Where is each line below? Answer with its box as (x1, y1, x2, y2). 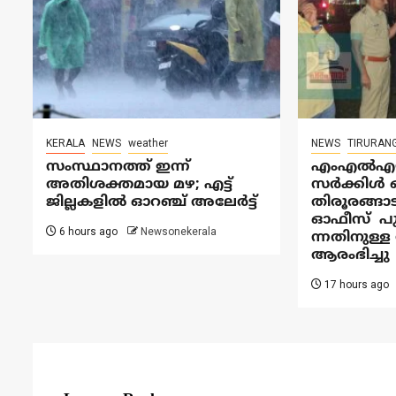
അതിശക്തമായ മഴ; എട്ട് (46, 175, 232, 194)
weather (128, 136, 168, 149)
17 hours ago (321, 278, 389, 291)
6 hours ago (57, 225, 118, 238)
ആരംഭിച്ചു (310, 246, 390, 264)
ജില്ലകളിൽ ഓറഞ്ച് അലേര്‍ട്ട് (46, 193, 257, 211)
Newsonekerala (141, 225, 217, 238)
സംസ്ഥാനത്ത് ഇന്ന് (46, 157, 190, 176)
